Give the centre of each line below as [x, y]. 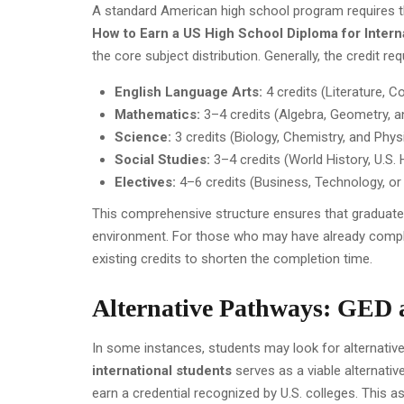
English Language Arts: [188, 92]
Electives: [145, 183]
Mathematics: [157, 115]
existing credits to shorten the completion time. [232, 259]
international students [162, 371]
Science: [143, 138]
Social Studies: [162, 160]
